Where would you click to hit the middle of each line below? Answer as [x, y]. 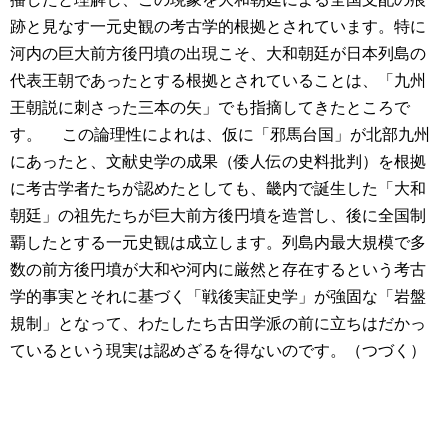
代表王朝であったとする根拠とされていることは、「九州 [218, 81]
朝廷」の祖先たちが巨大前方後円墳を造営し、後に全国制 [218, 216]
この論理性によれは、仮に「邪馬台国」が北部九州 [236, 135]
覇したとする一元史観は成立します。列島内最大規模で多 [218, 243]
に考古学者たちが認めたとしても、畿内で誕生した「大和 [218, 189]
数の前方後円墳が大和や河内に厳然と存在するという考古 [218, 270]
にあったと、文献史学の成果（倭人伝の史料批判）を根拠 [218, 162]
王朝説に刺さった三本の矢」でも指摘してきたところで [210, 108]
